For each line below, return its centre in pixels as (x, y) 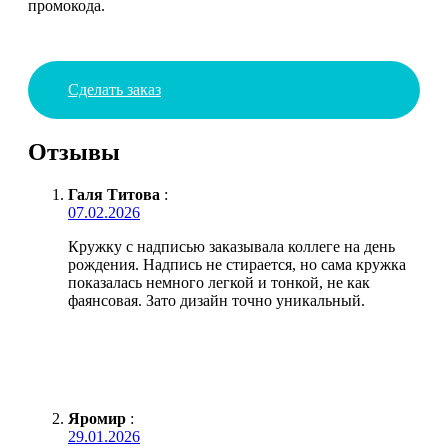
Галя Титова (114, 194)
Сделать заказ (114, 89)
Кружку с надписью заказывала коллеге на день (231, 246)
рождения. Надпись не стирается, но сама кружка (237, 264)
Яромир (97, 418)
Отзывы (74, 151)
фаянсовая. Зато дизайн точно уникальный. (216, 300)
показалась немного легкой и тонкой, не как (219, 282)
